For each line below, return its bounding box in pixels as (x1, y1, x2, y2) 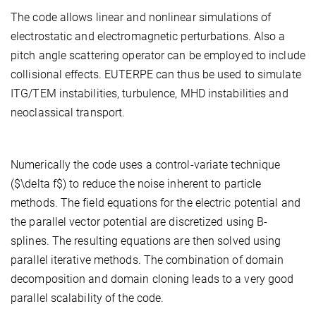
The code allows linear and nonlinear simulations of (11, 11, 272, 25)
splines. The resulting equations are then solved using (11, 234, 281, 248)
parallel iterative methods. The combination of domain (11, 253, 284, 267)
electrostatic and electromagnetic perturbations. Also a (11, 30, 286, 44)
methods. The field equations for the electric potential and (11, 196, 300, 210)
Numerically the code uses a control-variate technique (11, 158, 281, 172)
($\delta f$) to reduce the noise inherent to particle (11, 177, 262, 191)
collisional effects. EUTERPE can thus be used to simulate (11, 68, 301, 82)
